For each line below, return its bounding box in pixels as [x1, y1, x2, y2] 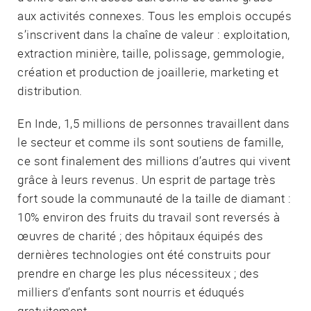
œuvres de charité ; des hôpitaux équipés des [17, 227, 263, 244]
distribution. [17, 82, 83, 99]
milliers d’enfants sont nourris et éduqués [17, 283, 244, 300]
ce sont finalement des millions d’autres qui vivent [17, 152, 291, 169]
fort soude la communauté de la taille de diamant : [17, 190, 291, 206]
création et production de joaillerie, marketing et [17, 63, 278, 80]
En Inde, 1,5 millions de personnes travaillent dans [17, 115, 290, 131]
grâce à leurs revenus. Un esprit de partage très [17, 171, 276, 187]
